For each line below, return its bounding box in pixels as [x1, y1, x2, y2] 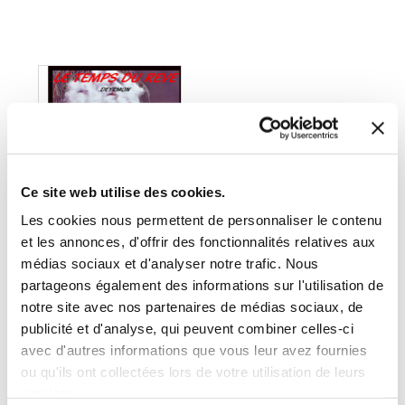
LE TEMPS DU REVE [35, 370, 181, 387]
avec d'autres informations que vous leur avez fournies [21, 342, 367, 358]
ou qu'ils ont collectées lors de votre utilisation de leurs [21, 363, 366, 380]
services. [21, 385, 80, 401]
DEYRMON [71, 331, 146, 347]
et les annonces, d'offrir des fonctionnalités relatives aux [21, 233, 376, 250]
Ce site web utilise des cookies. [21, 184, 225, 200]
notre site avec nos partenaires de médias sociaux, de [21, 298, 363, 315]
